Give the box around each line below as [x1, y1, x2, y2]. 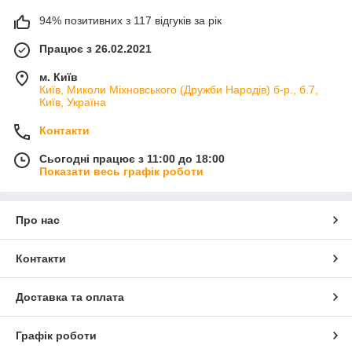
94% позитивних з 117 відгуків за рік [39, 13, 222, 27]
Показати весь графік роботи [39, 164, 203, 178]
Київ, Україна [39, 95, 106, 108]
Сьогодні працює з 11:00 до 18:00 [39, 152, 225, 165]
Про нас [16, 213, 60, 226]
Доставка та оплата [16, 290, 124, 303]
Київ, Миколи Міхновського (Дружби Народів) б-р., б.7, [39, 82, 318, 96]
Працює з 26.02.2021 [39, 42, 152, 55]
